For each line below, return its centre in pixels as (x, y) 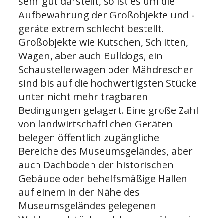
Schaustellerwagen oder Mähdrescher (106, 69)
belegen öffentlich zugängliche (89, 137)
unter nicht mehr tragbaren (83, 96)
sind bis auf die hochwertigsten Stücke (108, 83)
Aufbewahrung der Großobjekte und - (107, 15)
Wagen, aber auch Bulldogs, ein (91, 55)
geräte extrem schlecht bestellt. (91, 28)
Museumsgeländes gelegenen (87, 205)
